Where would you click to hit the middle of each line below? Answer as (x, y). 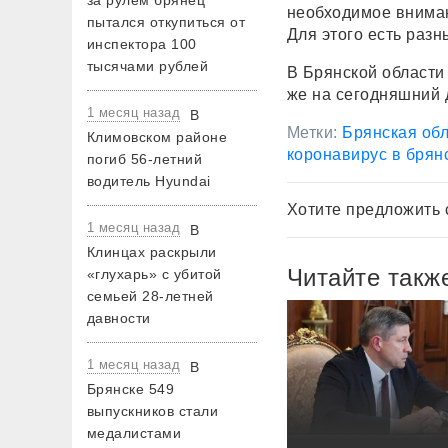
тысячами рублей (148, 66)
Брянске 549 (131, 389)
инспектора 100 (142, 44)
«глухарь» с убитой (154, 274)
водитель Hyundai (149, 181)
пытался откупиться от (166, 22)
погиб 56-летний (145, 159)
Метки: (315, 132)
